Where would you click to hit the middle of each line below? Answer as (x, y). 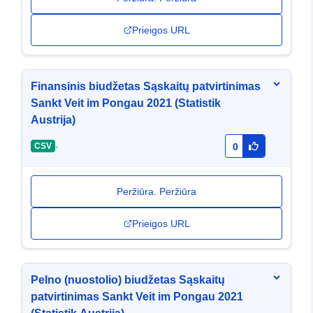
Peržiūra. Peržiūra (156, 192)
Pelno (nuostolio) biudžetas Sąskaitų (128, 280)
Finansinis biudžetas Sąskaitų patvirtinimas (146, 87)
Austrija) (53, 120)
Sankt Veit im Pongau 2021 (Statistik (126, 103)
